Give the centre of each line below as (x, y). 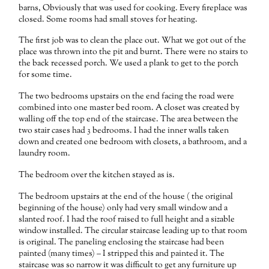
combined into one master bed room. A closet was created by (129, 108)
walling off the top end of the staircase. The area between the (129, 120)
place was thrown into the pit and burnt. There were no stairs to (134, 53)
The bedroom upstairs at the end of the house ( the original (126, 197)
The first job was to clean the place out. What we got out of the (133, 41)
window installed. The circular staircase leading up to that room (133, 231)
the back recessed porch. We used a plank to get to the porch (129, 64)
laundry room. (45, 154)
